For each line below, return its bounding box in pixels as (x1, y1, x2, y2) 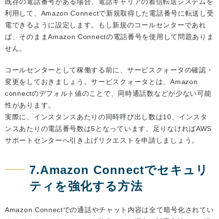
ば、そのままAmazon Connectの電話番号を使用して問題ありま (5, 33, 214, 41)
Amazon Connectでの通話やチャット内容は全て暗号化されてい (5, 206, 214, 214)
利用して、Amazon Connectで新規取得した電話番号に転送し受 (5, 9, 214, 18)
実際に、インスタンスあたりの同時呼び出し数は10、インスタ (5, 113, 208, 121)
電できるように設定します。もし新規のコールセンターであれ (5, 21, 206, 29)
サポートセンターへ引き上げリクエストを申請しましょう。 (5, 136, 199, 145)
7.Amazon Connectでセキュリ (29, 163, 209, 177)
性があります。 (5, 101, 55, 109)
